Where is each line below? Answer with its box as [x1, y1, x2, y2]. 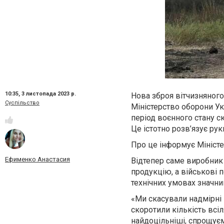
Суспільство [5, 99, 39, 106]
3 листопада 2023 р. [21, 90, 76, 97]
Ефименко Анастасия [5, 155, 70, 163]
